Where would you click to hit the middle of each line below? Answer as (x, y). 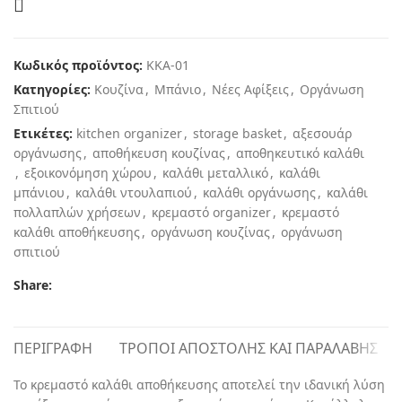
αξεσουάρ (322, 133)
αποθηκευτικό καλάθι (300, 153)
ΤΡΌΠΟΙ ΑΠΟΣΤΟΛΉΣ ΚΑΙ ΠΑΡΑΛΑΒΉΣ (249, 348)
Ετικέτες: (43, 133)
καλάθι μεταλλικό (215, 172)
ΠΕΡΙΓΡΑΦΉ (53, 348)
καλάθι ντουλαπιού (134, 192)
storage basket (237, 133)
